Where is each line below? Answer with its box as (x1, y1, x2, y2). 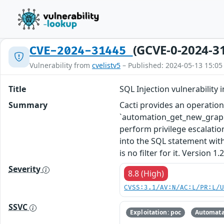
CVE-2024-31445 (29, 44, 133, 58)
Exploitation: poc (130, 208, 181, 217)
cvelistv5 (92, 60, 120, 70)
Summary (8, 99, 47, 110)
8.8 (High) (128, 168, 164, 179)
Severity (8, 163, 42, 174)
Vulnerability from (29, 60, 92, 70)
